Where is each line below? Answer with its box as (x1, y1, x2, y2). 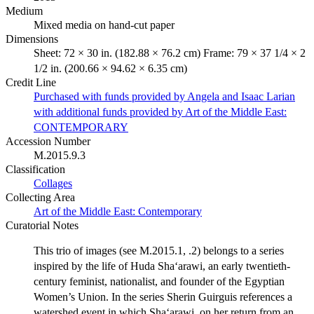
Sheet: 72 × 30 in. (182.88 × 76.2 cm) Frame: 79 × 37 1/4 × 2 (34, 46, 306, 59)
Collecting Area (6, 191, 75, 203)
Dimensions (6, 32, 58, 45)
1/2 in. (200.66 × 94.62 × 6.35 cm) (34, 62, 187, 74)
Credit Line (6, 76, 56, 88)
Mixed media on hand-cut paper (34, 18, 175, 31)
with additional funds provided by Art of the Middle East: (34, 105, 287, 118)
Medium (6, 4, 43, 17)
